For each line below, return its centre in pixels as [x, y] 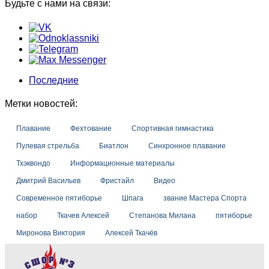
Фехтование [91, 129]
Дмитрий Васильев [48, 181]
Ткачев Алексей [83, 216]
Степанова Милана [162, 216]
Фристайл [117, 181]
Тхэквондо [33, 164]
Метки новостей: [41, 103]
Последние [54, 80]
